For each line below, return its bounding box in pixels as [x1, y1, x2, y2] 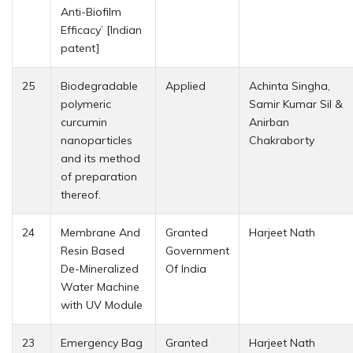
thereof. [61, 187, 101, 202]
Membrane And [61, 225, 140, 240]
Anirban [249, 114, 289, 129]
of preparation [61, 169, 137, 184]
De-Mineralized [61, 261, 139, 276]
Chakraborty [249, 132, 314, 147]
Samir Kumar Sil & [249, 96, 343, 111]
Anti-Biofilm [61, 4, 121, 19]
